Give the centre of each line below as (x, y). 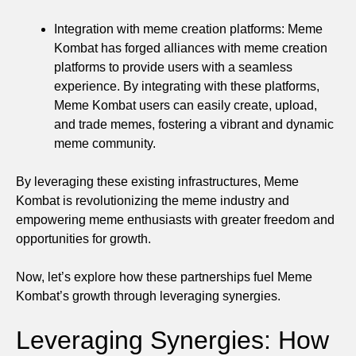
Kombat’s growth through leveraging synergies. (148, 296)
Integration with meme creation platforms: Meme (188, 29)
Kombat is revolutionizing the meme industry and (153, 200)
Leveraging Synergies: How (172, 340)
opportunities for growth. (83, 238)
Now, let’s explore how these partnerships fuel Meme (164, 277)
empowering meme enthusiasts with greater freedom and (175, 219)
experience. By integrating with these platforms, (187, 86)
